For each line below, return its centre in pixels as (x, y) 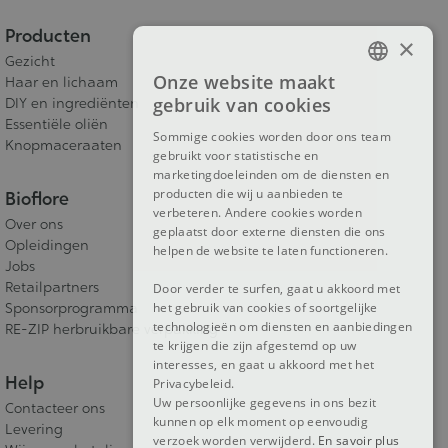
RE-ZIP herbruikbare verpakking (111, 328)
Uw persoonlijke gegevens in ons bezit (265, 402)
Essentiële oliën (56, 123)
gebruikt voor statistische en (236, 155)
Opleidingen (47, 244)
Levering (34, 428)
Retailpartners (52, 286)
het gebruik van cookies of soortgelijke (265, 307)
